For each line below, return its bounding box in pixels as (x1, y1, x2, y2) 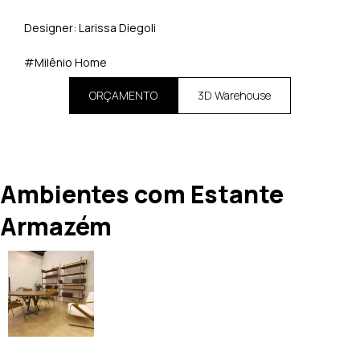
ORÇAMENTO (89, 88, 157, 104)
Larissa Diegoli (79, 20, 156, 36)
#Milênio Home (24, 54, 107, 70)
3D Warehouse (198, 88, 271, 104)
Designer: (24, 20, 76, 36)
